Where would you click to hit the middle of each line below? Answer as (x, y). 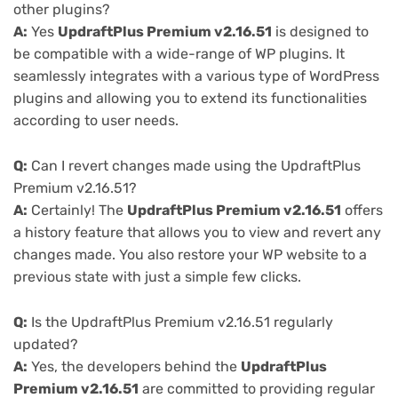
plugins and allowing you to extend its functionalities (190, 99)
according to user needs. (96, 121)
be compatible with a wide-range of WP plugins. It (179, 54)
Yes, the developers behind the (134, 366)
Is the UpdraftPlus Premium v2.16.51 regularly (180, 322)
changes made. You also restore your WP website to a (190, 255)
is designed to (320, 32)
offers (362, 211)
